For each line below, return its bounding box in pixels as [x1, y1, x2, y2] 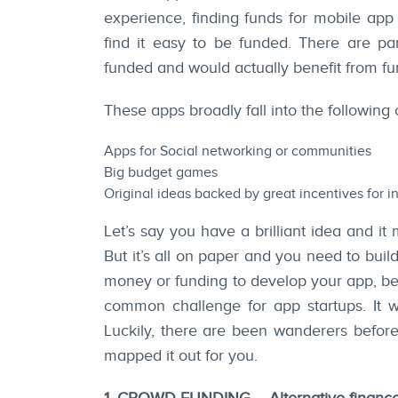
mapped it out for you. [104, 346, 258, 366]
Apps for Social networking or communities [104, 143, 371, 161]
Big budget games [104, 164, 218, 182]
